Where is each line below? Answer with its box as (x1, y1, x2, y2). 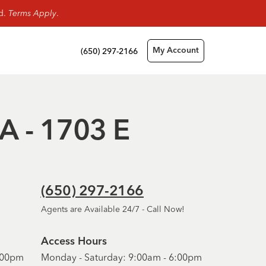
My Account (153, 46, 199, 55)
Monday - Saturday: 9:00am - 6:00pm (40, 251, 202, 263)
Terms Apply (8, 8, 56, 18)
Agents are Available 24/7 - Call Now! (40, 204, 185, 214)
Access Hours (40, 236, 107, 247)
